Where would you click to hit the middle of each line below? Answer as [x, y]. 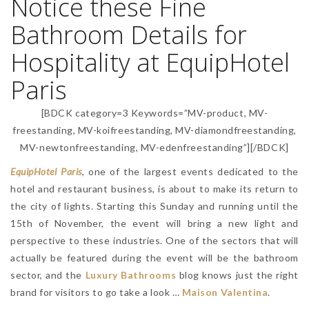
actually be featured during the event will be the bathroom [154, 258]
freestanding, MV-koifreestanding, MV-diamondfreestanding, [154, 130]
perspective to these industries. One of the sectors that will [154, 241]
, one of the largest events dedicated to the [190, 172]
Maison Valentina [225, 292]
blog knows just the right [237, 275]
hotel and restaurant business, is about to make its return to [154, 189]
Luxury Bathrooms [131, 275]
